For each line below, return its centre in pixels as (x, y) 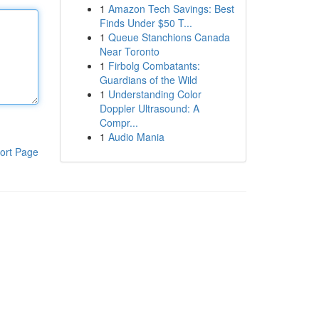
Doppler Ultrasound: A (149, 108)
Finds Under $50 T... (146, 23)
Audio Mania (136, 137)
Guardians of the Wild (148, 80)
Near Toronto (129, 51)
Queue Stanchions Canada (169, 37)
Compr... (119, 122)
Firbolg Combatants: (154, 66)
